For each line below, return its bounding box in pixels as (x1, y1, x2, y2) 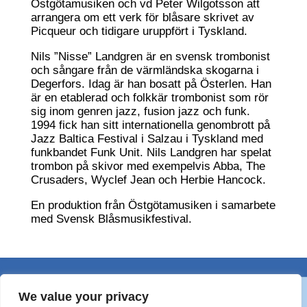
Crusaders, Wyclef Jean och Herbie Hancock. (30, 173, 266, 186)
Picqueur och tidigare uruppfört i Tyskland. (30, 24, 247, 38)
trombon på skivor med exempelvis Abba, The (30, 159, 265, 173)
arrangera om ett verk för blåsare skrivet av (30, 10, 254, 24)
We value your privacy (19, 290, 149, 304)
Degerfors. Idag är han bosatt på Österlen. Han (30, 77, 271, 90)
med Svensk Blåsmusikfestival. (30, 212, 192, 225)
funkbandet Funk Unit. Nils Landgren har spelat (30, 145, 271, 159)
